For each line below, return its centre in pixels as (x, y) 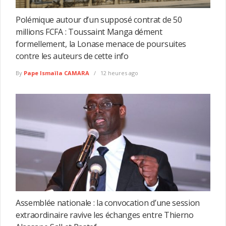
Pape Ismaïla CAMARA (56, 73)
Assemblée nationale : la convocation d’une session (108, 203)
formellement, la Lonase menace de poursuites (101, 44)
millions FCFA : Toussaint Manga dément (89, 32)
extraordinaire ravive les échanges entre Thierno (105, 215)
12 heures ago (119, 73)
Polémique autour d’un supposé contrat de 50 (99, 19)
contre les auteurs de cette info (72, 56)
